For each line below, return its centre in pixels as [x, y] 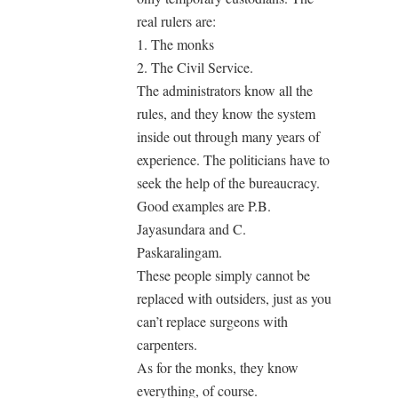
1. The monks [175, 44]
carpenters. [167, 345]
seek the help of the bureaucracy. [228, 183]
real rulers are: [176, 21]
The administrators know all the [225, 91]
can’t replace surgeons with [212, 322]
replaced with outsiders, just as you [234, 298]
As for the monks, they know [218, 368]
